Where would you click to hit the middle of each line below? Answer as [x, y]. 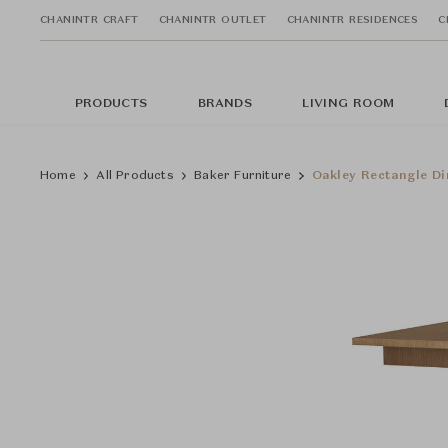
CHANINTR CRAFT [89, 19]
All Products [135, 176]
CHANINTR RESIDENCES [352, 19]
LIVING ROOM [348, 104]
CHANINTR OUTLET [212, 19]
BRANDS [224, 104]
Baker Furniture [243, 176]
